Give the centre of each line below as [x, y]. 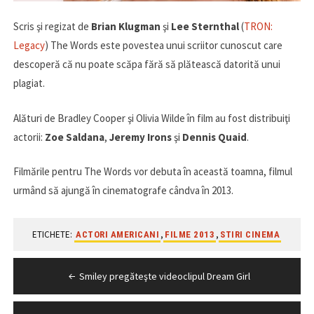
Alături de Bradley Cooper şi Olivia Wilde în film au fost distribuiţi [151, 118]
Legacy [29, 46]
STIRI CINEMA [250, 235]
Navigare [55, 269]
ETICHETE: [54, 235]
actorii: [29, 137]
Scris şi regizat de [52, 27]
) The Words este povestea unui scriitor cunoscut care [163, 46]
